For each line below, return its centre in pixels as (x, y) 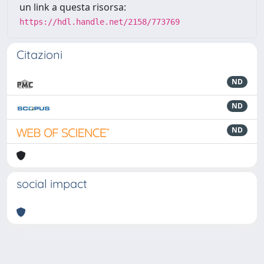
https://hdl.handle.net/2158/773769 (100, 22)
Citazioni (39, 55)
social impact (52, 184)
